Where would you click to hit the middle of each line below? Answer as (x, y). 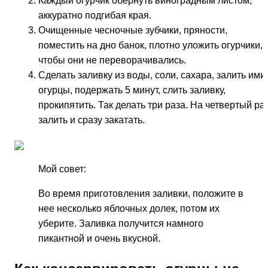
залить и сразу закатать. (92, 120)
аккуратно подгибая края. (95, 16)
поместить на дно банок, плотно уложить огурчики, (150, 45)
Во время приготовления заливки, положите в (141, 194)
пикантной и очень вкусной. (99, 239)
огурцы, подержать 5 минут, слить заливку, (132, 90)
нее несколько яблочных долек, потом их (129, 209)
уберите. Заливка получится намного (121, 224)
